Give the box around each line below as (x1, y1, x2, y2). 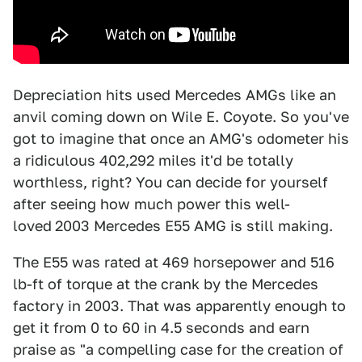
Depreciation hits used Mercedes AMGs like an (13, 86, 336, 103)
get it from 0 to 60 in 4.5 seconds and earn (13, 319, 309, 336)
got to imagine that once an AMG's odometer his (13, 130, 349, 147)
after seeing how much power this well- (13, 196, 290, 213)
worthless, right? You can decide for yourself (13, 174, 328, 191)
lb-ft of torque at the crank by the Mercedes (13, 276, 318, 293)
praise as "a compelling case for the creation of (13, 341, 343, 358)
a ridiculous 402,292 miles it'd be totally (13, 152, 293, 169)
